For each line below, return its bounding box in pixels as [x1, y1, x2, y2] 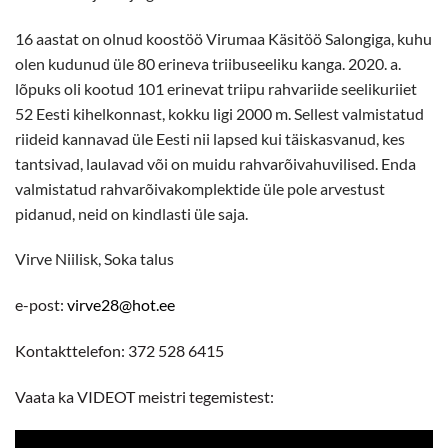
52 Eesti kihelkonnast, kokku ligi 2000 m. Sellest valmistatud [15, 103, 424, 123]
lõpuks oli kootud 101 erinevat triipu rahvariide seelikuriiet [15, 78, 417, 98]
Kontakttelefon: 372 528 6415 [15, 341, 224, 361]
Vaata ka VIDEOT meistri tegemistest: [15, 386, 274, 406]
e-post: [15, 295, 67, 315]
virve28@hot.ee [67, 295, 175, 315]
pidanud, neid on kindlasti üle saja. [15, 203, 248, 223]
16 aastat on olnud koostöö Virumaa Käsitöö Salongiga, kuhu [15, 28, 432, 48]
